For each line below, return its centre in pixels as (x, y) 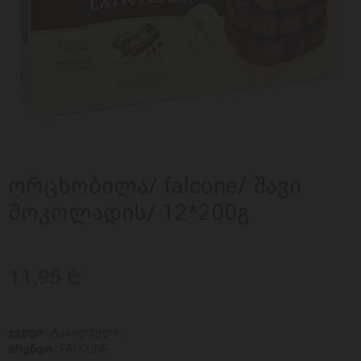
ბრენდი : (34, 349)
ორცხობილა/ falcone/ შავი (155, 186)
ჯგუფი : (29, 332)
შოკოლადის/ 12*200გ (129, 212)
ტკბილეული (85, 332)
